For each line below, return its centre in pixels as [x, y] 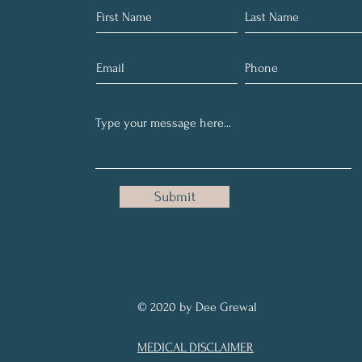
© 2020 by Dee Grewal [199, 307]
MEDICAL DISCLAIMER [196, 347]
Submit [175, 197]
